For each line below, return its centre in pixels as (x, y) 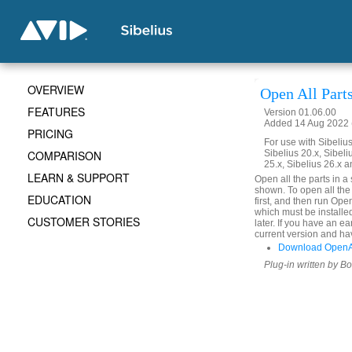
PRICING (50, 134)
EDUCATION (59, 200)
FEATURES (56, 112)
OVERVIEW (56, 90)
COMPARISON (64, 156)
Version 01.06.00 (300, 112)
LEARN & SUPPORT (79, 178)
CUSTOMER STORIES (84, 222)
